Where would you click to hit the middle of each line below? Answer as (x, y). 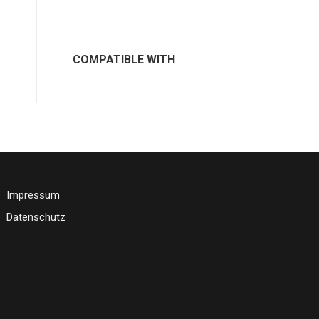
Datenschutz (36, 217)
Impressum (33, 195)
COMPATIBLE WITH (124, 59)
